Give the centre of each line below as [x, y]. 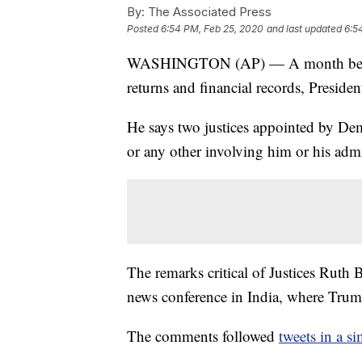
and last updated [304, 29]
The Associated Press [208, 12]
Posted [144, 29]
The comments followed [203, 336]
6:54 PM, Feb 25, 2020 [212, 29]
